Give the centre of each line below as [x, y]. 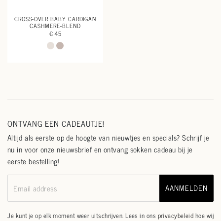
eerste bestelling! [33, 161]
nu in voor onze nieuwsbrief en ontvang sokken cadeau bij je [100, 149]
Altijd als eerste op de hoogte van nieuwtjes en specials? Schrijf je [109, 137]
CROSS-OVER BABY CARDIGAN [55, 19]
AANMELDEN [186, 188]
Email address [35, 188]
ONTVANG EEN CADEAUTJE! [56, 123]
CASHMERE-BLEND [55, 26]
